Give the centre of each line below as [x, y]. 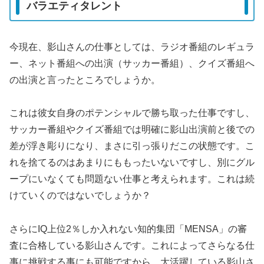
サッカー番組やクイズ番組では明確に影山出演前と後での [132, 130]
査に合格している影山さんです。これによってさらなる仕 [132, 246]
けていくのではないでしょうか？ [80, 196]
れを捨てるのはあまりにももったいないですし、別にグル [132, 163]
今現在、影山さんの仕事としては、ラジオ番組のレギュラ [132, 47]
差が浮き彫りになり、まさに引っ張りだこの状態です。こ [132, 146]
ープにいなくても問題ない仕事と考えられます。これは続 [132, 179]
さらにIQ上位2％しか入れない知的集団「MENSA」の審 [128, 229]
